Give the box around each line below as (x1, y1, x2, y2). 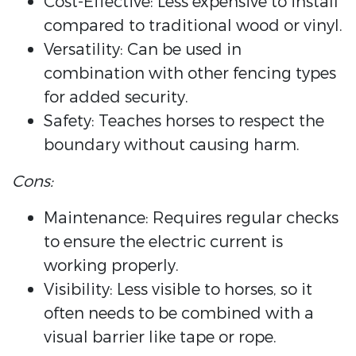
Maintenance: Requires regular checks (44, 207, 339, 230)
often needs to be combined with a (44, 303, 314, 325)
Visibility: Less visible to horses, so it (44, 279, 312, 301)
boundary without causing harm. (44, 134, 300, 157)
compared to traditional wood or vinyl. (44, 15, 342, 37)
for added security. (44, 87, 188, 109)
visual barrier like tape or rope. (44, 327, 277, 349)
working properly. (44, 255, 179, 277)
